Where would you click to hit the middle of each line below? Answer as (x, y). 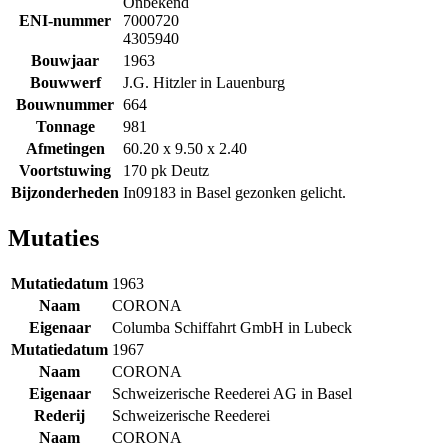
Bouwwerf (65, 82)
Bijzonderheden (65, 192)
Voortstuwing (65, 170)
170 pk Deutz (166, 170)
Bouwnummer (65, 104)
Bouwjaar (65, 60)
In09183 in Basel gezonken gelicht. (234, 192)
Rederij (59, 415)
